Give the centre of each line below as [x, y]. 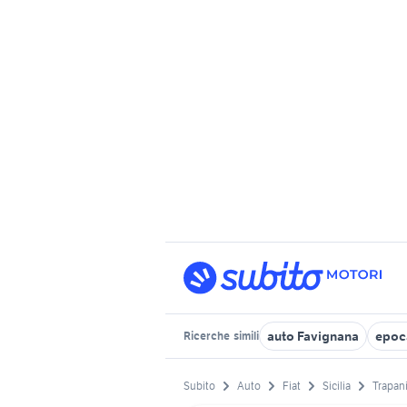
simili [245, 336]
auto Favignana [313, 336]
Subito [199, 386]
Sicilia [337, 386]
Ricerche [208, 336]
